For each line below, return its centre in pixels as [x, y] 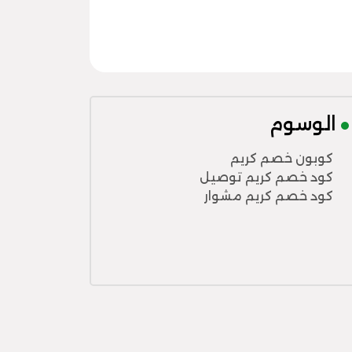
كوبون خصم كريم [282, 158]
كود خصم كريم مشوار [269, 196]
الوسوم [305, 124]
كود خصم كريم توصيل [266, 177]
